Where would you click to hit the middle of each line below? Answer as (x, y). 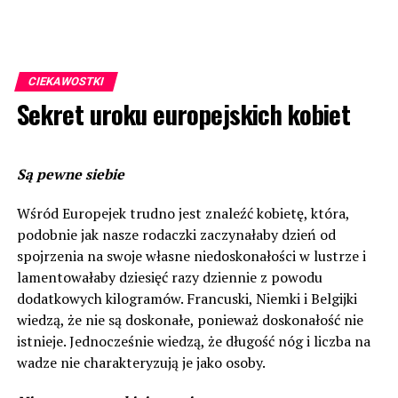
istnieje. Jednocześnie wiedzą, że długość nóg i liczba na (193, 341)
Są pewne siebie (70, 174)
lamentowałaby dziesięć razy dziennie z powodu (169, 277)
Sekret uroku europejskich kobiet (183, 114)
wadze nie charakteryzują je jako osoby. (141, 362)
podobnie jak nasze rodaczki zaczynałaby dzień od (176, 235)
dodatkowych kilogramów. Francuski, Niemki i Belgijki (187, 298)
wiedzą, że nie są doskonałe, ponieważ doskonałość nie (190, 320)
